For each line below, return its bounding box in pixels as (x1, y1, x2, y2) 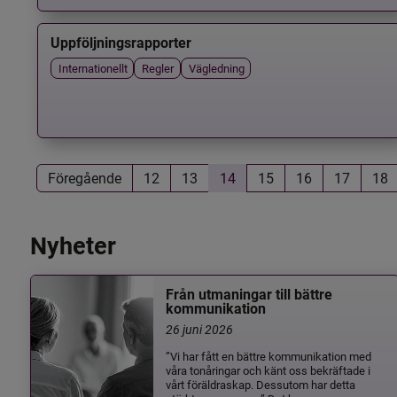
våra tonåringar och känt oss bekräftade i (166, 362, 371, 378)
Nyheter (29, 231, 116, 261)
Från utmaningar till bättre (166, 286, 333, 304)
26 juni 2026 (166, 320, 234, 338)
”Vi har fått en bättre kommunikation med (166, 347, 372, 363)
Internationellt (58, 59, 128, 75)
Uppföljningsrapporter (50, 35, 191, 52)
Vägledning (188, 59, 245, 75)
